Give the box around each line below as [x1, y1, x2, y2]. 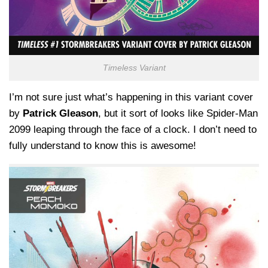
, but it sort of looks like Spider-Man [98, 108, 258, 120]
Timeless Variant [102, 63, 166, 73]
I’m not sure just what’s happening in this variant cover [9, 92, 253, 103]
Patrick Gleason [23, 108, 98, 120]
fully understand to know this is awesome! [9, 140, 196, 152]
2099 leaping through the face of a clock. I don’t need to [9, 124, 257, 136]
